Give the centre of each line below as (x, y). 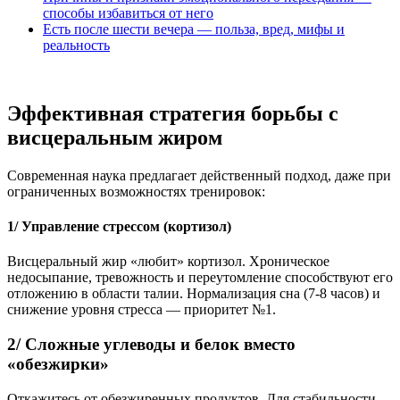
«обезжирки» (58, 363)
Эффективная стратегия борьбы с (173, 113)
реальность (76, 45)
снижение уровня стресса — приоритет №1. (142, 310)
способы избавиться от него (128, 12)
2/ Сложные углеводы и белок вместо (151, 344)
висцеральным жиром (115, 137)
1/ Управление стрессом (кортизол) (119, 226)
